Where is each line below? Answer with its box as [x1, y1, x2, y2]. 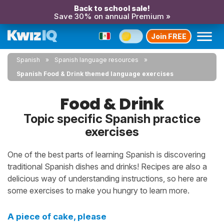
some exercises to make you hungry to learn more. [7, 185, 189, 195]
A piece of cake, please [7, 211, 106, 221]
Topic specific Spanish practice [23, 111, 200, 126]
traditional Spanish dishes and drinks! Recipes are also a [7, 161, 207, 171]
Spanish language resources [54, 56, 138, 63]
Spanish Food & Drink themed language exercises [16, 70, 173, 77]
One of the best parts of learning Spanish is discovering [7, 149, 205, 159]
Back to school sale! [74, 3, 150, 13]
